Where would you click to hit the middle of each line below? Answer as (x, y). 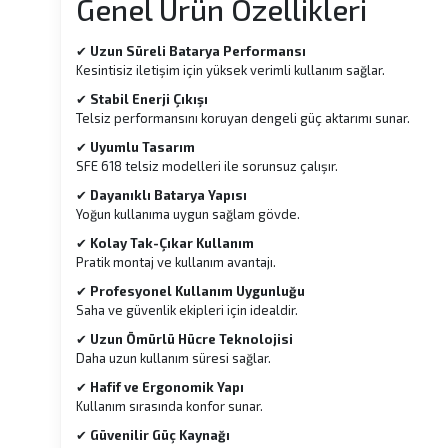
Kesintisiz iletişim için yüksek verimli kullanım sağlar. (230, 70)
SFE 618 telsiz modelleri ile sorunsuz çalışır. (207, 166)
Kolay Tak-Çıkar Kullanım (172, 243)
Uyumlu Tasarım (142, 147)
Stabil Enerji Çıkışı (149, 99)
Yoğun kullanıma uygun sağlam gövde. (188, 214)
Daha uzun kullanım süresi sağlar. (173, 358)
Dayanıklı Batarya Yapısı (168, 195)
